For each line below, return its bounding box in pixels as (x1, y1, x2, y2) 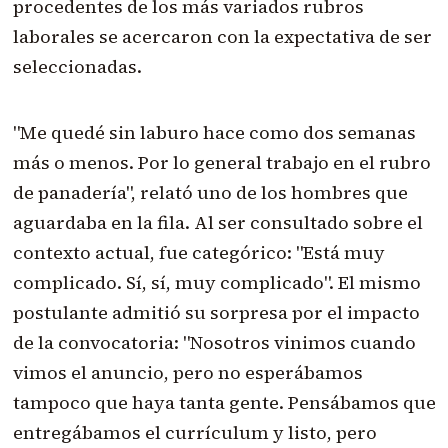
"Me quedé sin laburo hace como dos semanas (12, 120, 416, 146)
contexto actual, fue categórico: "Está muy (12, 240, 385, 266)
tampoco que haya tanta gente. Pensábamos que (12, 390, 436, 416)
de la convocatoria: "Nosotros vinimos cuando (12, 330, 416, 356)
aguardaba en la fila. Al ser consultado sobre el (12, 210, 423, 236)
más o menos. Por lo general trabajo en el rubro (12, 150, 431, 176)
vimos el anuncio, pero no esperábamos (12, 360, 363, 386)
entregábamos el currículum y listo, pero (12, 420, 377, 446)
